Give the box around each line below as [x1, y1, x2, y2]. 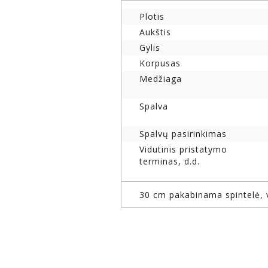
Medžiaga [139, 73, 182, 85]
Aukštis [139, 26, 171, 38]
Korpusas [139, 57, 181, 69]
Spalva [139, 100, 168, 112]
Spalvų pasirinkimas [139, 128, 227, 140]
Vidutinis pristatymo [139, 144, 227, 156]
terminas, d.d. [139, 156, 200, 167]
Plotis [139, 11, 165, 23]
